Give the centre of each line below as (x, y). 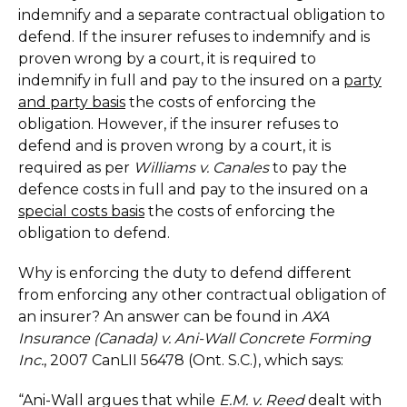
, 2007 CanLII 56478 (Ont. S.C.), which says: (194, 360)
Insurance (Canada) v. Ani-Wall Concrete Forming (194, 338)
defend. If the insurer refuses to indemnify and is (194, 37)
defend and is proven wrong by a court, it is (174, 146)
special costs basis (81, 211)
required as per (76, 168)
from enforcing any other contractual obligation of (202, 295)
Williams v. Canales (201, 168)
